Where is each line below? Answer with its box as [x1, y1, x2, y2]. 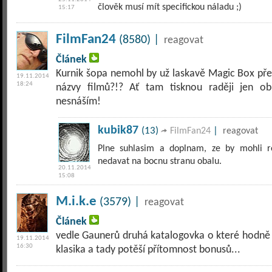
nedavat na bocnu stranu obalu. [98, 157, 222, 166]
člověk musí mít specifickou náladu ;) [98, 2, 242, 12]
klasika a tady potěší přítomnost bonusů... [56, 245, 240, 255]
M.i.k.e [56, 195, 97, 209]
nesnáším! [56, 97, 101, 107]
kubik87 [98, 124, 138, 137]
